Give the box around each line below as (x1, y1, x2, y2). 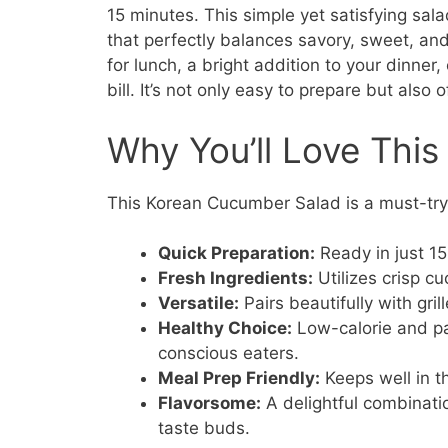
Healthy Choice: (158, 318, 292, 339)
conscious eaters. (158, 343, 299, 364)
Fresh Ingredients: (158, 268, 313, 289)
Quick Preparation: (158, 243, 315, 264)
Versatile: (158, 293, 239, 314)
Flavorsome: (158, 393, 261, 414)
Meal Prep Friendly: (158, 368, 320, 389)
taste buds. (158, 418, 250, 439)
